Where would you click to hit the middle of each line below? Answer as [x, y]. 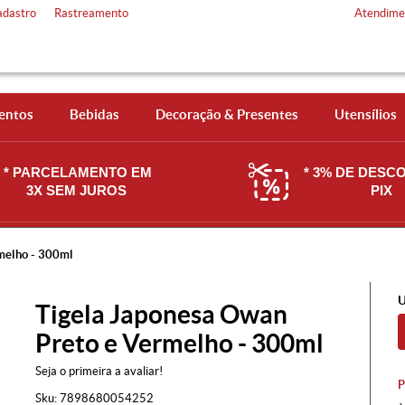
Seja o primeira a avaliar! [99, 371]
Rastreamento [91, 13]
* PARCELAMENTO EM [78, 172]
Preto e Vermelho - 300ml [179, 344]
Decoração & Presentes [226, 114]
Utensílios [365, 114]
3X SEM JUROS [78, 190]
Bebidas [94, 114]
